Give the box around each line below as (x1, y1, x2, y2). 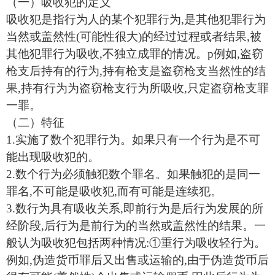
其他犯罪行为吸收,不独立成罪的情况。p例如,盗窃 (6, 47, 263, 60)
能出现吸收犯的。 (6, 150, 99, 163)
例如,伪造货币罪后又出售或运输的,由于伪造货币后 (6, 254, 269, 266)
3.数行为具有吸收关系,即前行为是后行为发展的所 (6, 202, 263, 215)
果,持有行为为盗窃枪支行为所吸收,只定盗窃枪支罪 (6, 82, 269, 95)
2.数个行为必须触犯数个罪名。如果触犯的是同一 (6, 168, 260, 180)
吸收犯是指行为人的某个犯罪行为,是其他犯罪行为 (6, 13, 266, 26)
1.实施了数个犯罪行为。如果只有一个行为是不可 (6, 133, 260, 146)
